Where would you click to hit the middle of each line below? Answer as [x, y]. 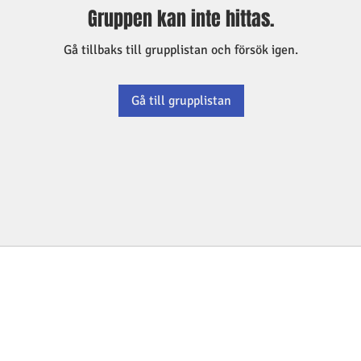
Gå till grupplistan [181, 101]
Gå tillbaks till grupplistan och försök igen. [181, 50]
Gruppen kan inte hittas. [181, 19]
